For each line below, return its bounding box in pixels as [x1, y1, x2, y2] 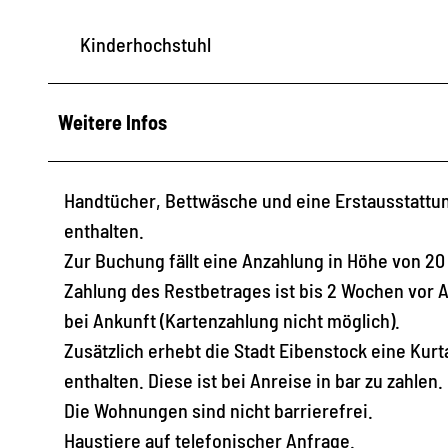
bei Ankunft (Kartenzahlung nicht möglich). [64, 307, 400, 332]
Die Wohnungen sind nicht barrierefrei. [64, 397, 373, 422]
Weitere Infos [58, 109, 167, 134]
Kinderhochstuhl [80, 31, 211, 56]
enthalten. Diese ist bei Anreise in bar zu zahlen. [64, 367, 443, 392]
